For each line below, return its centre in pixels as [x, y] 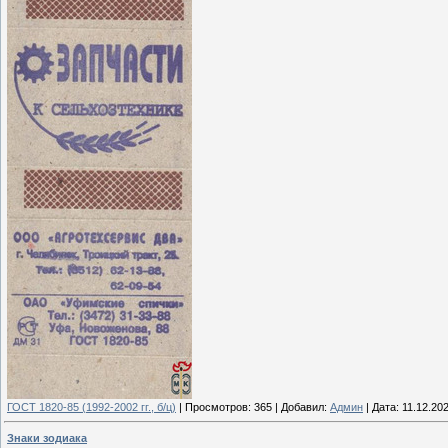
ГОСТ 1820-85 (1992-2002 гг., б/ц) [91, 407]
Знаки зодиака [47, 437]
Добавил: [304, 407]
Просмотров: [218, 407]
